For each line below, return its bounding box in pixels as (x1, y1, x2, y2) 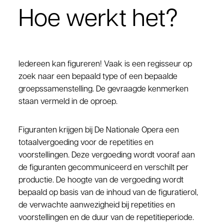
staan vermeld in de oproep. (18, 98, 118, 106)
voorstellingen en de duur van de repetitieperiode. (18, 214, 194, 222)
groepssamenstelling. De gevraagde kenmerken (18, 85, 189, 93)
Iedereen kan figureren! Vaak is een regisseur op (18, 60, 192, 68)
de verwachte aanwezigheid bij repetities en (18, 201, 175, 209)
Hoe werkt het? (18, 8, 178, 32)
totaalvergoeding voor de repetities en (18, 139, 154, 147)
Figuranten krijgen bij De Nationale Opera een (18, 126, 179, 134)
